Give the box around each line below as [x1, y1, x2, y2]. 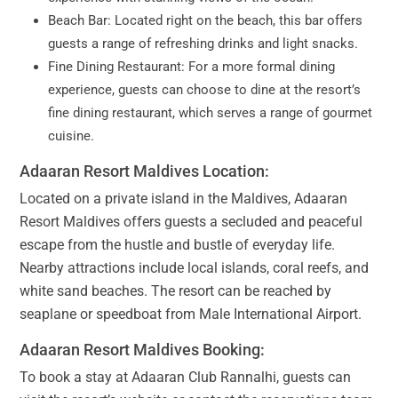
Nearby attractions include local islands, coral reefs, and [20, 259, 369, 277]
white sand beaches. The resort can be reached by [20, 283, 331, 300]
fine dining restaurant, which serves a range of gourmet [48, 105, 372, 122]
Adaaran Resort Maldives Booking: [20, 340, 265, 360]
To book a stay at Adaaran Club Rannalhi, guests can [20, 369, 351, 386]
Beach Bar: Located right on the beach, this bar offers [48, 12, 362, 29]
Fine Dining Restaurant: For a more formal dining [48, 59, 335, 76]
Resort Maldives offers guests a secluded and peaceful [20, 213, 362, 231]
